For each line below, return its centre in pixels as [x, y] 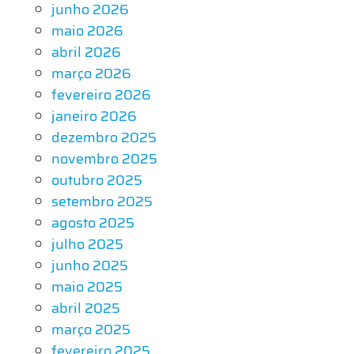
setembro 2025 [102, 201]
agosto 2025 [93, 222]
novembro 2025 [104, 158]
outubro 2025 [97, 180]
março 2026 [91, 73]
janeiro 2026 [94, 116]
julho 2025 [87, 244]
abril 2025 [86, 308]
